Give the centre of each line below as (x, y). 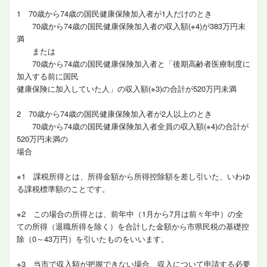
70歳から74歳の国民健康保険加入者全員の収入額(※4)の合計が (133, 126)
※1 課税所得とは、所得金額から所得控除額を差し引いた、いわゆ (133, 176)
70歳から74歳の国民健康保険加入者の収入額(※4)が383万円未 (131, 26)
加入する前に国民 (48, 76)
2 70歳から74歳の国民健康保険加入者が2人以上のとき (114, 114)
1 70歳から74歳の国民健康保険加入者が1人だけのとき (114, 13)
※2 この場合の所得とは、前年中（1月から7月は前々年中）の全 (130, 214)
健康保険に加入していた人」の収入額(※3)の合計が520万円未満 (127, 89)
